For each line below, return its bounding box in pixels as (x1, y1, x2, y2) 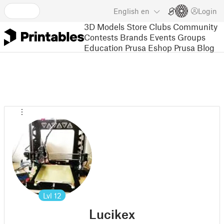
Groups (177, 31, 205, 42)
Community (173, 21, 217, 31)
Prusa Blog (174, 42, 214, 52)
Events (149, 31, 175, 42)
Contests (84, 31, 118, 42)
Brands (120, 31, 147, 42)
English (113, 6, 139, 15)
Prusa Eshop (125, 42, 172, 52)
